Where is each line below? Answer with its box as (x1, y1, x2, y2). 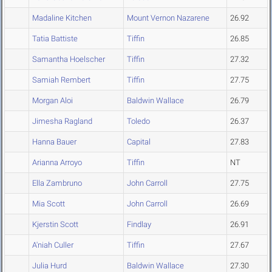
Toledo (127, 117, 150, 126)
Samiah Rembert (32, 75, 90, 85)
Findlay (127, 220, 151, 229)
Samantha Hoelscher (32, 55, 105, 64)
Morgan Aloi (32, 96, 73, 106)
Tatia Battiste (32, 34, 78, 44)
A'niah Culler (32, 240, 73, 250)
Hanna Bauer (32, 137, 76, 147)
